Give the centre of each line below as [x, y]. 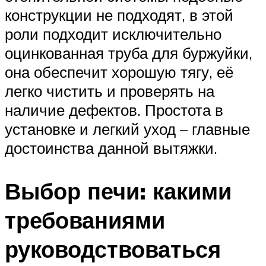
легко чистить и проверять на [110, 91]
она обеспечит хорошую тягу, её [119, 72]
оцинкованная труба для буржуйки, [129, 53]
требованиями [85, 220]
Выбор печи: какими [118, 191]
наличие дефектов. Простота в [114, 110]
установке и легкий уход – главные [127, 129]
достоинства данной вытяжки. [111, 148]
